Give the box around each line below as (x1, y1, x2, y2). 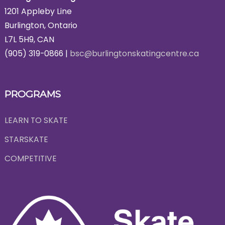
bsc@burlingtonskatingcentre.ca (69, 48, 199, 60)
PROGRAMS (4, 88, 61, 100)
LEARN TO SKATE (4, 115, 68, 127)
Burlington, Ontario (4, 20, 77, 32)
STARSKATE (4, 134, 48, 146)
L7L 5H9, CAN (4, 34, 54, 46)
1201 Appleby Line (4, 6, 72, 18)
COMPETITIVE (4, 153, 57, 165)
